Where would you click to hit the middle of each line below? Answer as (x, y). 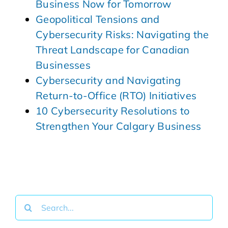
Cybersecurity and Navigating (108, 80)
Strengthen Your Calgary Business (119, 126)
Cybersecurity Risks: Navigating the (122, 35)
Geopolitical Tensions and (98, 19)
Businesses (63, 65)
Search (32, 202)
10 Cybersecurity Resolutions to (113, 111)
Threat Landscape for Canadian (113, 50)
